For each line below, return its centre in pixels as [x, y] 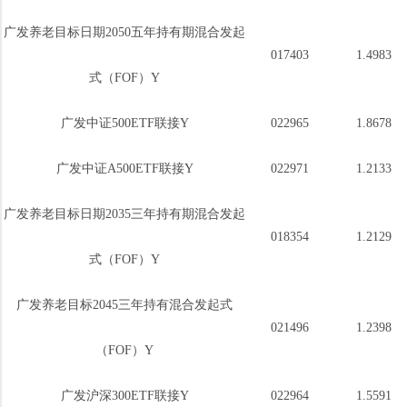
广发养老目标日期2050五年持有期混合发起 [124, 32]
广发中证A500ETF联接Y [124, 169]
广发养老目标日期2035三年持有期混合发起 [124, 214]
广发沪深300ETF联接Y [124, 396]
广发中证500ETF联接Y [124, 123]
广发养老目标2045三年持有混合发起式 [124, 305]
